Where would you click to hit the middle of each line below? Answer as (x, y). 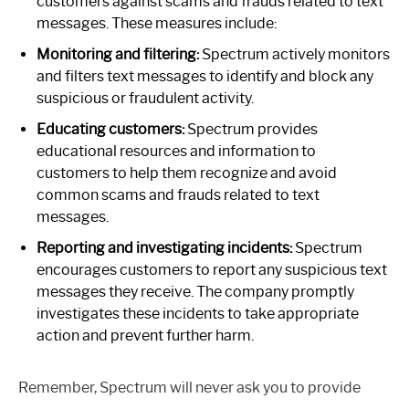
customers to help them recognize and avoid (187, 173)
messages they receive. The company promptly (195, 291)
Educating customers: (110, 129)
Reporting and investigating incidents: (164, 247)
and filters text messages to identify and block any (205, 76)
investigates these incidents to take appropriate (198, 313)
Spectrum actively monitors (294, 54)
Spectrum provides (251, 129)
